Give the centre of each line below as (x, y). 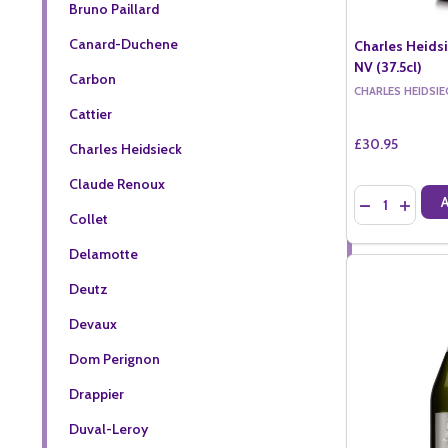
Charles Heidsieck (125, 148)
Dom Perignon (114, 358)
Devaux (92, 323)
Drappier (96, 393)
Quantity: (384, 194)
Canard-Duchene (123, 43)
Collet (88, 218)
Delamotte (103, 253)
